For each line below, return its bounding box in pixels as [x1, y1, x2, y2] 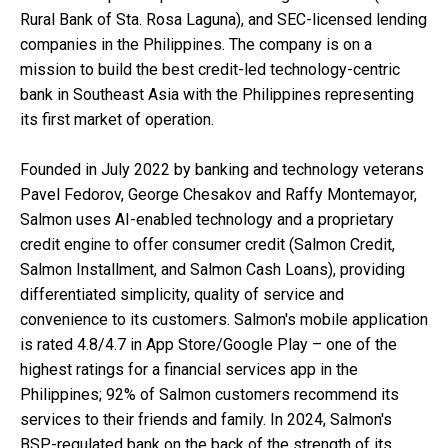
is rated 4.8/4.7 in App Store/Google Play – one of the [20, 334, 397, 354]
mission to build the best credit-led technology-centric [20, 59, 400, 79]
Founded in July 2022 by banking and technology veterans [20, 159, 424, 179]
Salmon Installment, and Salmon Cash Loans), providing [20, 259, 405, 279]
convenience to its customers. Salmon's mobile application [20, 309, 428, 329]
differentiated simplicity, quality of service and [20, 284, 344, 304]
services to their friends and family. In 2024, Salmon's [20, 409, 392, 429]
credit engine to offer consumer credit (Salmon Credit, [20, 234, 395, 254]
